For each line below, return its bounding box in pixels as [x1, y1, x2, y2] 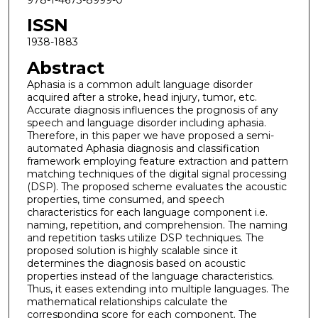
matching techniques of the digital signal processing [26, 167, 287, 180]
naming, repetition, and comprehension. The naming [26, 218, 287, 231]
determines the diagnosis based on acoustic [26, 256, 246, 270]
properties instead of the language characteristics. [26, 269, 274, 283]
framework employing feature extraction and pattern [26, 154, 288, 168]
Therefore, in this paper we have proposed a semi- [26, 128, 274, 142]
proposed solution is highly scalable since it [26, 243, 238, 257]
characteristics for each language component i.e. [26, 205, 268, 219]
